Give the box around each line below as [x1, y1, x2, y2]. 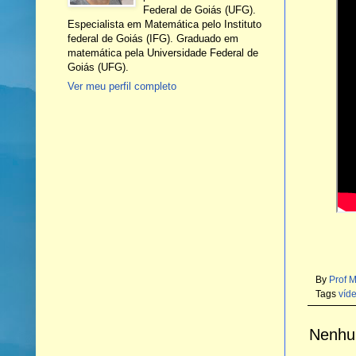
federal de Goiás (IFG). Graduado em [67, 32, 238, 44]
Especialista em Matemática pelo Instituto [67, 17, 261, 30]
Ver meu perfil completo [67, 80, 176, 93]
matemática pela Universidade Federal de [67, 46, 258, 59]
